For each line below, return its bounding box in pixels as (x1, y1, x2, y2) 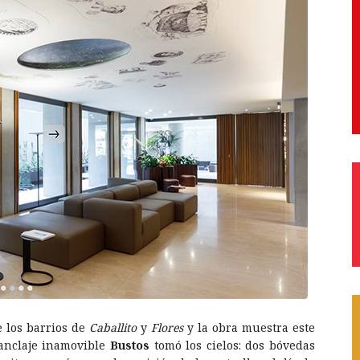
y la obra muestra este (183, 319, 315, 335)
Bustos (109, 337, 149, 353)
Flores (151, 319, 183, 335)
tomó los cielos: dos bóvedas (149, 337, 316, 353)
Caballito (89, 319, 137, 335)
